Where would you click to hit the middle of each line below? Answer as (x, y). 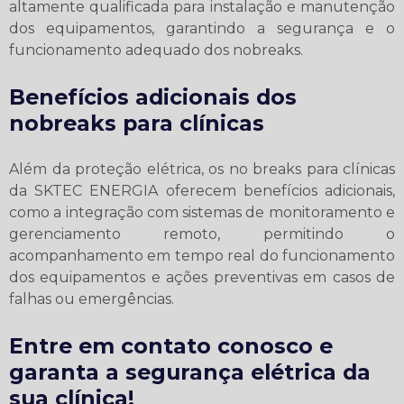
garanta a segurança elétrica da (190, 372)
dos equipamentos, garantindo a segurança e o (202, 28)
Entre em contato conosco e (171, 345)
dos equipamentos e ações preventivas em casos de (202, 277)
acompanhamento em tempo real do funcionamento (202, 255)
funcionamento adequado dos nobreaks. (156, 50)
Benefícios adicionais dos (153, 96)
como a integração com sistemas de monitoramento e (202, 212)
